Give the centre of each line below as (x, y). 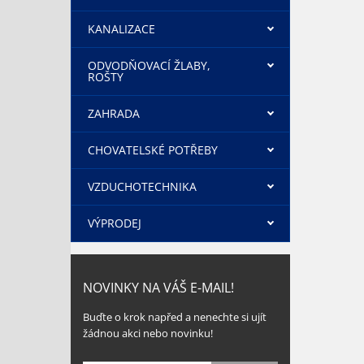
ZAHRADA (114, 113)
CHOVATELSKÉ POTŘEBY (153, 150)
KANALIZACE (121, 29)
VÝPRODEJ (115, 223)
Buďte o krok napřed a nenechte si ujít (175, 317)
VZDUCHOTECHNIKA (142, 186)
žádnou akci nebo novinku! (148, 333)
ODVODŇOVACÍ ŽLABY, (149, 65)
